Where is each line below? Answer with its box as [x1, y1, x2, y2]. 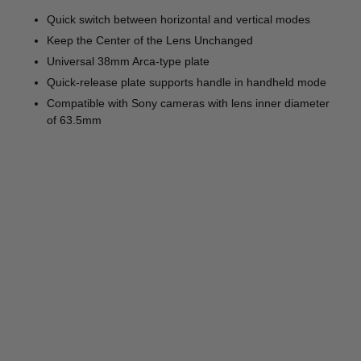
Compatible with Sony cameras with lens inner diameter [47, 97, 330, 110]
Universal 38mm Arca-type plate [47, 55, 210, 68]
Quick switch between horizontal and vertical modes [47, 13, 311, 27]
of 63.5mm [47, 114, 102, 127]
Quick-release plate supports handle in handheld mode [47, 76, 327, 89]
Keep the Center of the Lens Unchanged [47, 34, 254, 48]
